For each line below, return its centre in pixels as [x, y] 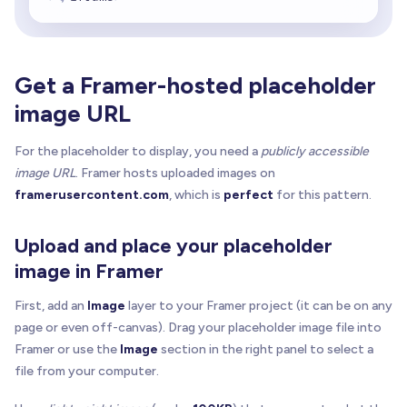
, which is [196, 195]
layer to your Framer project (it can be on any [259, 306]
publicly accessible [315, 152]
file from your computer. [87, 372]
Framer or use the [67, 350]
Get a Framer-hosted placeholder [195, 86]
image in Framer [89, 272]
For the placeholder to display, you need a [138, 152]
